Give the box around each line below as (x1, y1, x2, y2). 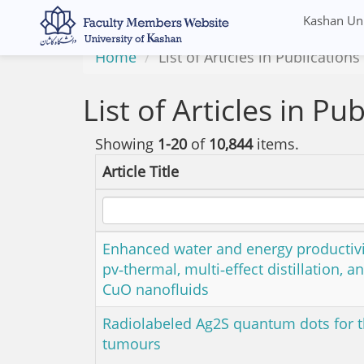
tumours (102, 334, 161, 353)
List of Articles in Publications (158, 47, 360, 67)
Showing (95, 134, 158, 154)
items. (253, 134, 299, 154)
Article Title (102, 162, 179, 181)
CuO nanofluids (102, 279, 209, 299)
